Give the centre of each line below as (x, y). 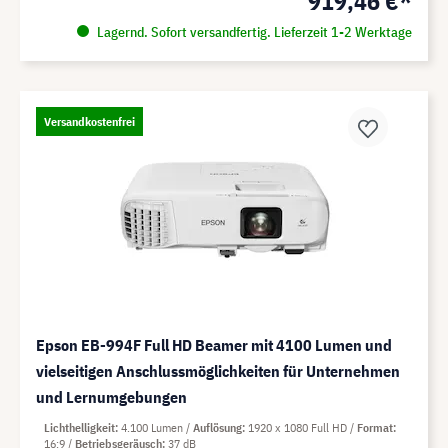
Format (375, 427)
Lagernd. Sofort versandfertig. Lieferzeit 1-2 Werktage (252, 31)
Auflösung (217, 427)
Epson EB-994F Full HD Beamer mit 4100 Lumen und (214, 344)
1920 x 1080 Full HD (299, 427)
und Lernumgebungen (111, 396)
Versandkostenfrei (89, 121)
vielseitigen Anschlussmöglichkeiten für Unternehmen (218, 370)
